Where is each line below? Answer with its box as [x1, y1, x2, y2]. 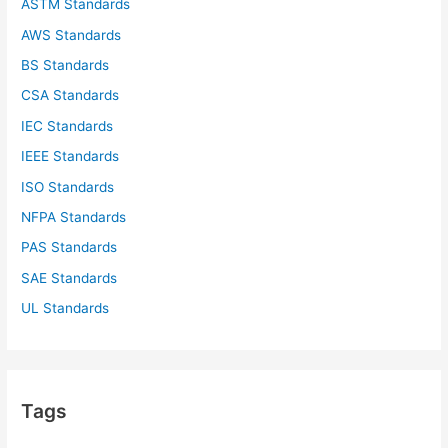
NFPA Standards [21, 209, 127, 226]
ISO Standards [21, 178, 115, 195]
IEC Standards [21, 117, 114, 134]
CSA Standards [21, 87, 120, 104]
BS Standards [21, 57, 110, 73]
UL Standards [21, 300, 110, 317]
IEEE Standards [21, 148, 120, 165]
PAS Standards [21, 239, 118, 256]
